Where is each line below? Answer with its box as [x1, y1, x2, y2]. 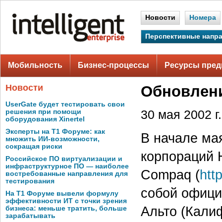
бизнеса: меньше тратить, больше [5, 205, 127, 212]
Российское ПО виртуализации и [5, 155, 122, 163]
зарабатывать [5, 212, 55, 220]
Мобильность [8, 61, 62, 69]
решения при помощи [5, 108, 81, 115]
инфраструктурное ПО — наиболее [5, 163, 129, 170]
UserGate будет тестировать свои [5, 101, 125, 108]
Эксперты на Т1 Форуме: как [5, 128, 105, 135]
